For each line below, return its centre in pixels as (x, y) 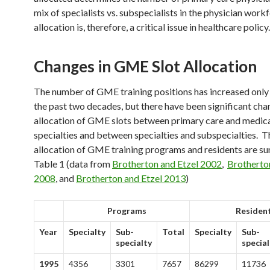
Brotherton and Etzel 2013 (131, 178)
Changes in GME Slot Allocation (145, 66)
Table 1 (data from (73, 164)
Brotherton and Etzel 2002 (167, 164)
